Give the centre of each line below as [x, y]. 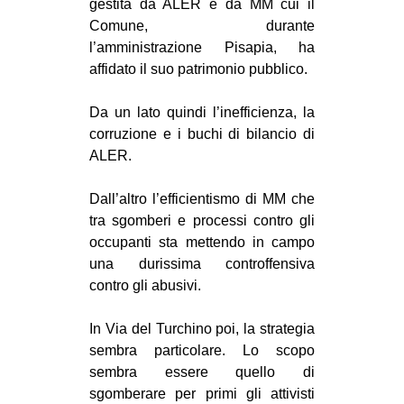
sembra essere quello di [202, 372]
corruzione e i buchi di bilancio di [202, 133]
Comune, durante [202, 25]
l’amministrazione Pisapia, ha [202, 47]
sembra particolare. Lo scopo [202, 350]
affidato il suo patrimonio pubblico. [198, 69]
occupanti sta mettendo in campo [202, 242]
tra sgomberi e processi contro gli [202, 220]
